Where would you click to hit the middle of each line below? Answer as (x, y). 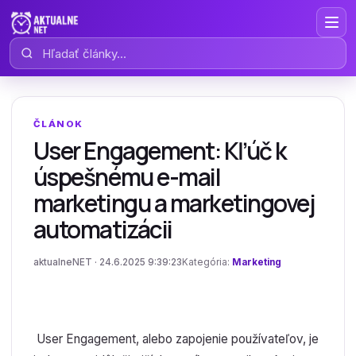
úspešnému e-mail (127, 177)
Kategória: (207, 262)
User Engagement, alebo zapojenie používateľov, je (176, 339)
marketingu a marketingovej (174, 203)
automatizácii (103, 229)
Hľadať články (46, 46)
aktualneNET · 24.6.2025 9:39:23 (107, 262)
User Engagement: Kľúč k (160, 151)
